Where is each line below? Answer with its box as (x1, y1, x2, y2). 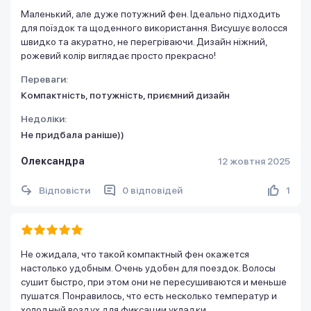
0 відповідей (122, 184, 183, 196)
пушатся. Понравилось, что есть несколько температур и (21, 289, 277, 301)
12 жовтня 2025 (218, 155, 290, 167)
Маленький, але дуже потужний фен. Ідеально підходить (21, 8, 280, 19)
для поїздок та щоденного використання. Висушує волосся (21, 22, 287, 33)
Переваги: (21, 73, 68, 85)
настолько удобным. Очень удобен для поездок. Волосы (21, 262, 276, 274)
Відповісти (39, 184, 90, 196)
